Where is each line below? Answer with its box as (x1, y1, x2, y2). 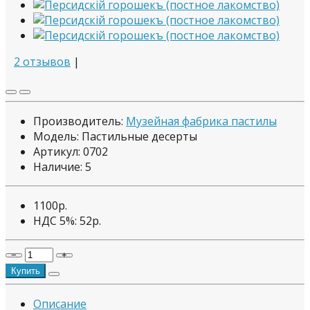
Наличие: (33, 158, 85, 174)
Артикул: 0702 (33, 143, 108, 159)
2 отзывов (14, 53, 71, 69)
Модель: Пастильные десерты (33, 128, 197, 144)
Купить (11, 265, 40, 276)
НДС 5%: (33, 212, 80, 228)
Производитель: (33, 113, 126, 129)
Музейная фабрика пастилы (126, 113, 277, 129)
